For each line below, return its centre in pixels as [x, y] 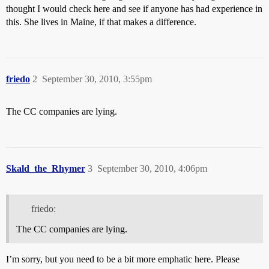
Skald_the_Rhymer [46, 168]
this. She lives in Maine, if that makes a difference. [101, 22]
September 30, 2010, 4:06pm [152, 168]
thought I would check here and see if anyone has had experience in [134, 9]
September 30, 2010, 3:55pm [97, 79]
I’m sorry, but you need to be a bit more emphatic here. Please [123, 259]
